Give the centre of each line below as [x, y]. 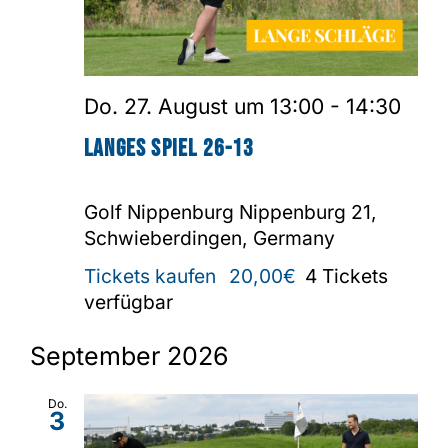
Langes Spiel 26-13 [169, 149]
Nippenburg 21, [308, 212]
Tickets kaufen [152, 276]
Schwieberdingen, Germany [209, 238]
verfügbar [128, 302]
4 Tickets [346, 276]
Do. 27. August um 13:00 [204, 106]
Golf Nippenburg [161, 212]
